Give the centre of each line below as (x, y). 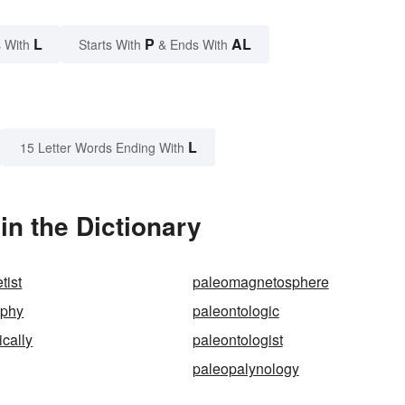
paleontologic (235, 311)
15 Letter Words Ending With (102, 148)
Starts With (112, 45)
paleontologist (237, 340)
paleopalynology (245, 369)
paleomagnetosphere (260, 282)
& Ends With (193, 45)
